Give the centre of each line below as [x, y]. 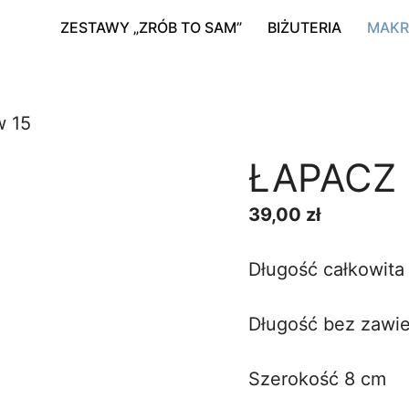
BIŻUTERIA [304, 27]
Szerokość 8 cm [317, 379]
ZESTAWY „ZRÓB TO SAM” [151, 27]
